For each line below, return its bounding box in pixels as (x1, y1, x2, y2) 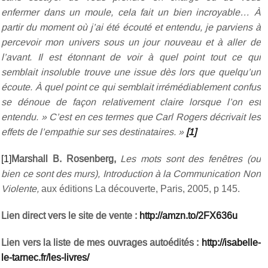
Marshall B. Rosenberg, (11, 154, 116, 164)
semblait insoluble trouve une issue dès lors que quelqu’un (1, 67, 261, 77)
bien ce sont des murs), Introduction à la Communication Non (1, 169, 261, 179)
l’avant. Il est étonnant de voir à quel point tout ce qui (1, 52, 261, 62)
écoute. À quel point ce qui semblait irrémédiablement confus (1, 82, 261, 92)
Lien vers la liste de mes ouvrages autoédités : (1, 237, 202, 248)
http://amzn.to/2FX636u (139, 211, 238, 221)
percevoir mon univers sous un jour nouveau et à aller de (1, 37, 261, 47)
